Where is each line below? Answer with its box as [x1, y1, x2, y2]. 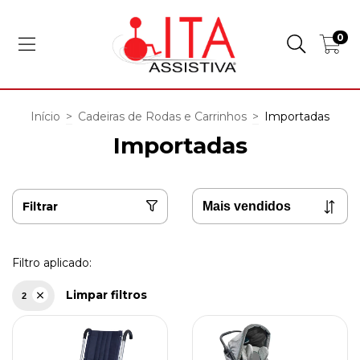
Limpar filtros [66, 288, 147, 302]
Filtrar [22, 198, 58, 214]
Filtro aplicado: [12, 256, 92, 270]
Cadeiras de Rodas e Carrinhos [78, 109, 247, 124]
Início [31, 109, 60, 124]
